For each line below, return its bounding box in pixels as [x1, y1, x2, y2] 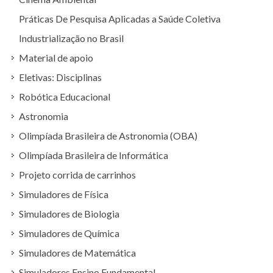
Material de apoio [19, 52, 93, 63]
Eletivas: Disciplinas [19, 71, 102, 83]
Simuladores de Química [19, 227, 119, 239]
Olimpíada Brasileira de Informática [19, 149, 168, 161]
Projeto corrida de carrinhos [19, 169, 136, 180]
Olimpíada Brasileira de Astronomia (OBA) [19, 130, 197, 141]
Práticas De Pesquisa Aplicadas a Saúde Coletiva [19, 13, 221, 24]
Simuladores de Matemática [19, 247, 136, 258]
